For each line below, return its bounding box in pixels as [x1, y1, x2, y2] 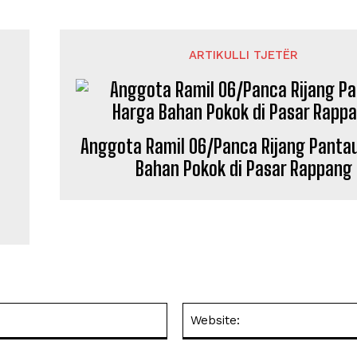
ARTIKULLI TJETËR [189, 48, 299, 62]
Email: [166, 304, 197, 317]
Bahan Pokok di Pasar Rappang [135, 157, 352, 180]
